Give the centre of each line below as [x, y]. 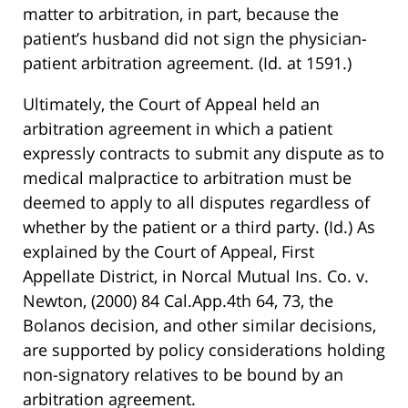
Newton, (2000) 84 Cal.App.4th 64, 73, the [178, 301]
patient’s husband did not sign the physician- [195, 39]
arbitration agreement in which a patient [178, 129]
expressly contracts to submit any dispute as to [204, 153]
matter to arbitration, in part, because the [181, 14]
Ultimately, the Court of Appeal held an [171, 104]
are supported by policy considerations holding [204, 350]
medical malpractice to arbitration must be [187, 178]
